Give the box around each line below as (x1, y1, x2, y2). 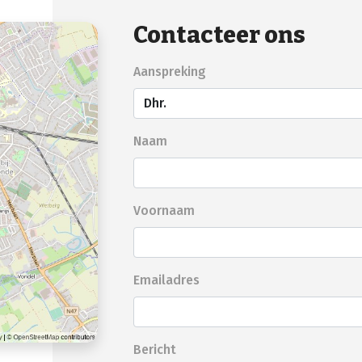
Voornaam (133, 203, 196, 219)
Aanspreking (133, 64, 207, 80)
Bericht (133, 342, 177, 358)
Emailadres (133, 272, 200, 288)
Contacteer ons (133, 21, 306, 50)
